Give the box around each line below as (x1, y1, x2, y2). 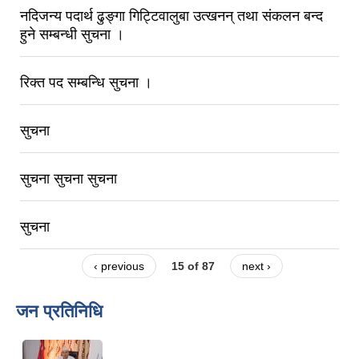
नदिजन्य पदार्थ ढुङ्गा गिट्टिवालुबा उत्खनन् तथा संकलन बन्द (20, 8, 323, 25)
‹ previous (93, 260, 144, 273)
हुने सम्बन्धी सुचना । (20, 26, 124, 43)
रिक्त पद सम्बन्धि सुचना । (20, 75, 152, 91)
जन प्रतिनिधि (16, 301, 103, 321)
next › (242, 260, 272, 273)
